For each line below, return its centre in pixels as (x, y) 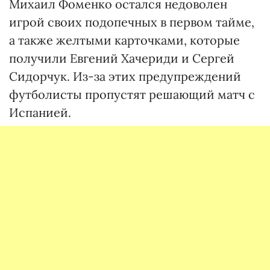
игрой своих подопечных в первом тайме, (132, 22)
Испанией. (40, 112)
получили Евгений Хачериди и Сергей (122, 58)
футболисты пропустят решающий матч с (132, 94)
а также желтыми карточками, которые (124, 40)
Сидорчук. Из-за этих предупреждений (125, 76)
